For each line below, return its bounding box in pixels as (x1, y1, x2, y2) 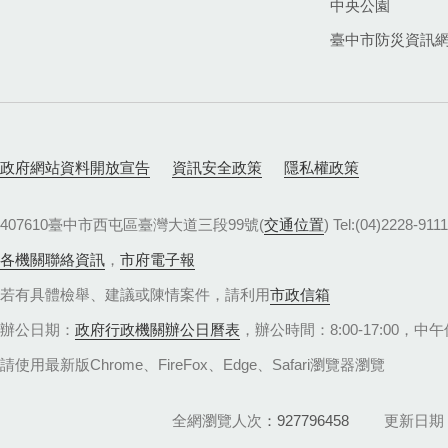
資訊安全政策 (172, 158, 262, 176)
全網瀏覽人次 (172, 411, 262, 429)
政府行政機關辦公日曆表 (75, 321, 240, 339)
